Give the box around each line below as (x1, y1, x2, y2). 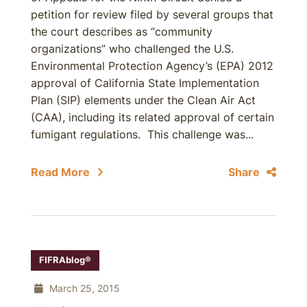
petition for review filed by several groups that (31, 8, 273, 21)
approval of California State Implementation (31, 76, 259, 90)
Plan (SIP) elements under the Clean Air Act (31, 93, 256, 107)
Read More (31, 165, 90, 179)
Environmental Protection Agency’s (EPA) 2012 (31, 59, 273, 73)
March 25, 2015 (47, 282, 120, 294)
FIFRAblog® (39, 255, 91, 265)
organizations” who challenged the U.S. (31, 42, 234, 56)
